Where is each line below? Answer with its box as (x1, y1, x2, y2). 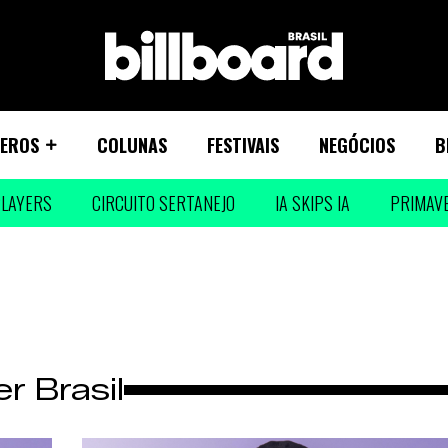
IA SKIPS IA (274, 189, 350, 216)
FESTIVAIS (206, 131, 279, 158)
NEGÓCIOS (318, 131, 395, 158)
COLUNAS (96, 131, 167, 158)
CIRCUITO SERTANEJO (91, 189, 235, 216)
